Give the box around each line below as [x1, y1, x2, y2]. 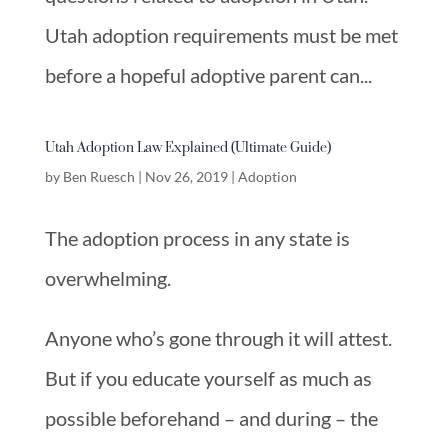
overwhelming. [44, 265, 171, 290]
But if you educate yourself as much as [44, 365, 372, 390]
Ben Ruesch [62, 167, 135, 185]
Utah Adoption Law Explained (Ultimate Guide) [44, 128, 331, 164]
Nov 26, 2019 [144, 167, 228, 185]
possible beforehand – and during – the [44, 405, 378, 430]
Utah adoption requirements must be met [44, 22, 398, 47]
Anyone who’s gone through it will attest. [44, 325, 392, 350]
